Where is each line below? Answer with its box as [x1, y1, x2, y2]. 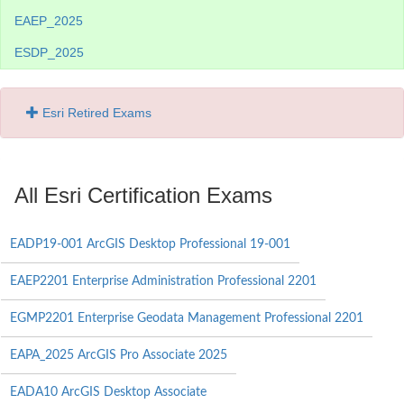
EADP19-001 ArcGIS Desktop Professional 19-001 [10, 238, 290, 251]
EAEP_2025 [14, 14, 83, 28]
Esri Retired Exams [42, 106, 151, 120]
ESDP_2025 [14, 45, 84, 60]
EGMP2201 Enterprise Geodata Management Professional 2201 [10, 312, 363, 325]
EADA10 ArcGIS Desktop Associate [10, 386, 207, 399]
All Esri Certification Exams [14, 183, 272, 207]
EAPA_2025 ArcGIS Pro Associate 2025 [10, 349, 227, 362]
